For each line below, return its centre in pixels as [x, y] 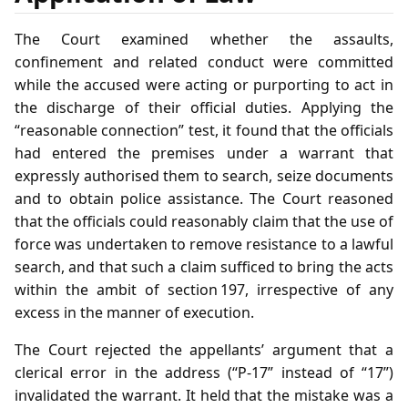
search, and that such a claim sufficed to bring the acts [204, 266]
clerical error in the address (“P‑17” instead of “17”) [204, 372]
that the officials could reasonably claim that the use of [204, 221]
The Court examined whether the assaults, [204, 39]
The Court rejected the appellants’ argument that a [204, 349]
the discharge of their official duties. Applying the [204, 107]
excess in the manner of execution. [134, 312]
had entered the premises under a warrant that [204, 153]
